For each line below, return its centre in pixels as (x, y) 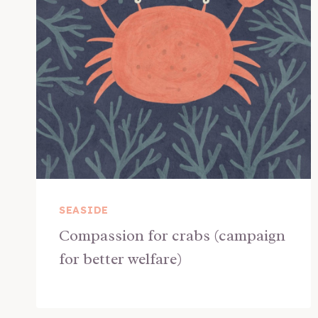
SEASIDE (84, 210)
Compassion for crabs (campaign (172, 236)
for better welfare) (121, 259)
